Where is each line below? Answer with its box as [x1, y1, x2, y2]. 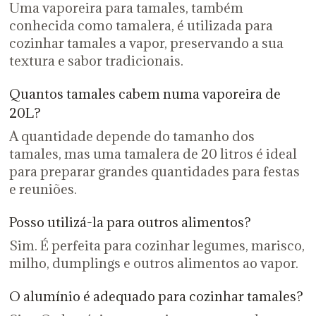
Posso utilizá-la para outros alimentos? [8, 213, 251, 231]
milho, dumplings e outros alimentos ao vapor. [8, 255, 298, 272]
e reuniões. [8, 180, 77, 197]
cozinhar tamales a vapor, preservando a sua [8, 34, 284, 51]
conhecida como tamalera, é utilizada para [8, 16, 273, 34]
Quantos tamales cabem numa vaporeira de [8, 85, 281, 102]
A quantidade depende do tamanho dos [8, 127, 255, 145]
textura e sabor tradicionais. [8, 51, 183, 69]
